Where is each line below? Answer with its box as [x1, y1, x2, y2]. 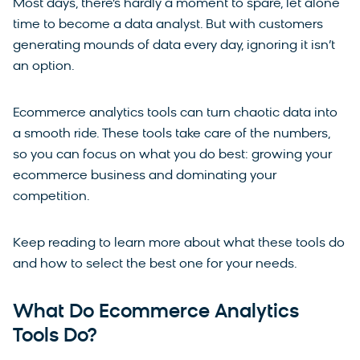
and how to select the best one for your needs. [13, 257, 297, 271]
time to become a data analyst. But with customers [13, 18, 323, 31]
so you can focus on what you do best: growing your [13, 148, 332, 162]
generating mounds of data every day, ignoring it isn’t [13, 39, 335, 52]
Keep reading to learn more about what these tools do [13, 236, 345, 250]
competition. [13, 190, 93, 203]
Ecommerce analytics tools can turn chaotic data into [13, 106, 337, 120]
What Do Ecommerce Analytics [13, 302, 299, 322]
